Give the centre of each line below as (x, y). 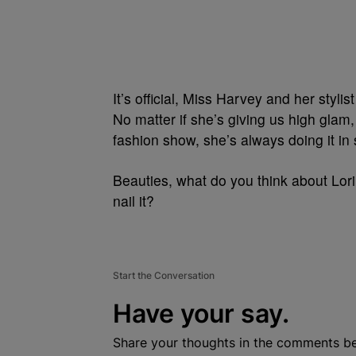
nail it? (133, 201)
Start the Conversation (164, 275)
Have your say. (201, 313)
